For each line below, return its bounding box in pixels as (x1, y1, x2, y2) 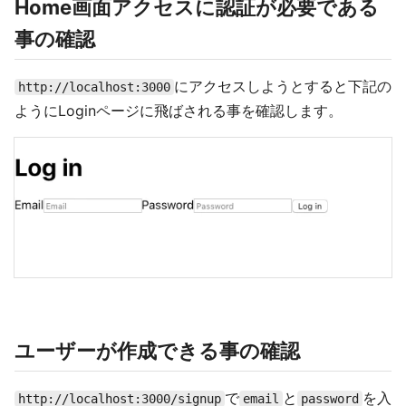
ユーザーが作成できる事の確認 (14, 338, 300, 362)
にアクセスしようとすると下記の (174, 76, 391, 95)
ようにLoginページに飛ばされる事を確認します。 (14, 101, 343, 120)
